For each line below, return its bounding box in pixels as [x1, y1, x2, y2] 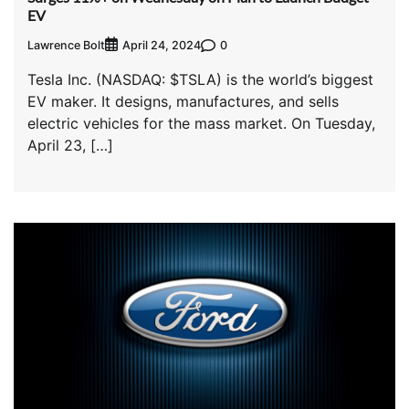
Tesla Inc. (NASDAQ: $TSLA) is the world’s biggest [27, 70, 373, 89]
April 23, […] [27, 136, 113, 155]
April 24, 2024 [122, 38, 201, 53]
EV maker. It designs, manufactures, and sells [27, 92, 339, 111]
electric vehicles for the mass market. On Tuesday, [27, 114, 375, 133]
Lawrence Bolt [27, 37, 105, 52]
